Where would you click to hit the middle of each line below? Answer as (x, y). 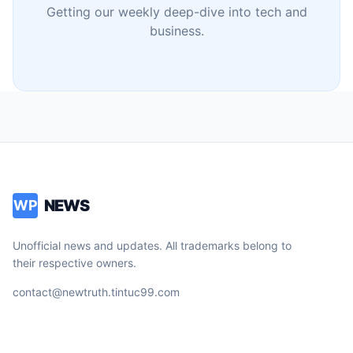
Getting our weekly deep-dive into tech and (176, 11)
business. (176, 30)
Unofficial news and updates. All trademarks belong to (152, 245)
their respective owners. (74, 262)
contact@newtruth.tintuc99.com (96, 292)
